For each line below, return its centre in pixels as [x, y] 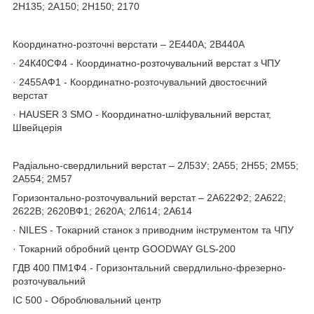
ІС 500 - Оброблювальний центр [87, 300]
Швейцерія [37, 127]
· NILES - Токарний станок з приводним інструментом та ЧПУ [155, 230]
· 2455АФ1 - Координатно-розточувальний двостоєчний [140, 82]
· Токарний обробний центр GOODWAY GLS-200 [124, 248]
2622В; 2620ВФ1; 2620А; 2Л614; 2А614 [102, 211]
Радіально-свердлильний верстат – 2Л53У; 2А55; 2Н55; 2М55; [156, 165]
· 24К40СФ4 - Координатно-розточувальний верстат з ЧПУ [146, 63]
